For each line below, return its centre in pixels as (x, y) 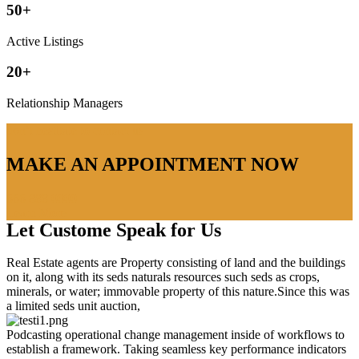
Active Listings (45, 41)
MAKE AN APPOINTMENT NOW (153, 164)
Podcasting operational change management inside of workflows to (175, 334)
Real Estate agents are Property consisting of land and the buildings (176, 262)
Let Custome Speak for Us (114, 230)
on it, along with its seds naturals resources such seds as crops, (163, 276)
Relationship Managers (65, 103)
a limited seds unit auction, (73, 305)
